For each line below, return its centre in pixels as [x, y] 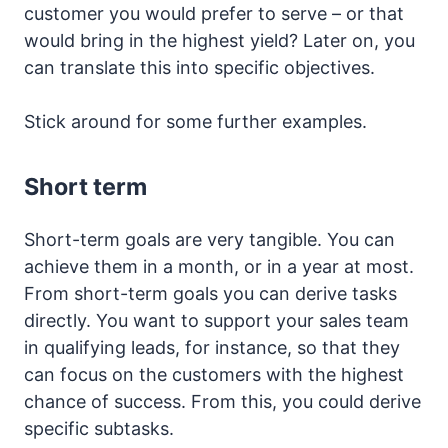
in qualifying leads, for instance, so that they [212, 347]
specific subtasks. [99, 428]
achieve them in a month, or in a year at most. [219, 266]
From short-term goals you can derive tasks [210, 293]
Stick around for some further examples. [195, 121]
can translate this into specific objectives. [199, 67]
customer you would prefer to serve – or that [214, 13]
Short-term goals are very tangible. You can [209, 239]
